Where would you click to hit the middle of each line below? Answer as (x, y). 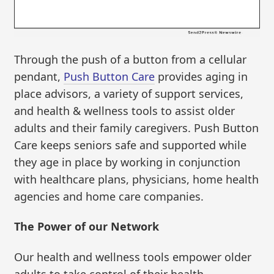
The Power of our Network (87, 227)
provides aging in (202, 76)
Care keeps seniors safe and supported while (131, 145)
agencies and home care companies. (109, 196)
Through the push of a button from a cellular (131, 59)
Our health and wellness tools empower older (133, 257)
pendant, (39, 76)
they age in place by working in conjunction (128, 162)
